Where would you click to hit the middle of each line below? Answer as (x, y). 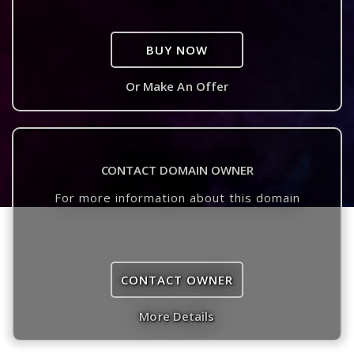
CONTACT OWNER (177, 280)
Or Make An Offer (177, 86)
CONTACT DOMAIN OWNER (177, 170)
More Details (177, 316)
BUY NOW (177, 50)
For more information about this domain (177, 198)
